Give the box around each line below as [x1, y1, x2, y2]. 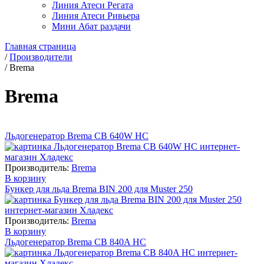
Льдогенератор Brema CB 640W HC [5, 130, 148, 141]
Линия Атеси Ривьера [52, 11, 140, 21]
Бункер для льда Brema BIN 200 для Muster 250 [5, 183, 193, 194]
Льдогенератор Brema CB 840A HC [5, 236, 146, 247]
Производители [9, 52, 72, 62]
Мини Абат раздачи [52, 21, 131, 31]
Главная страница [5, 41, 76, 51]
